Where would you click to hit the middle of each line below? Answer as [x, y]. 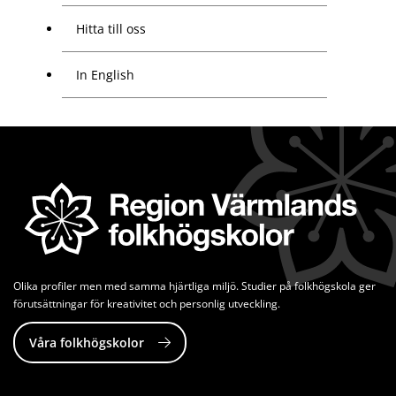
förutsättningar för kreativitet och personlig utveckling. [147, 304]
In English [105, 75]
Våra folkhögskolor [87, 343]
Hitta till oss [111, 29]
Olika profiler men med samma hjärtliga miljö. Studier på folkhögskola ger [194, 286]
